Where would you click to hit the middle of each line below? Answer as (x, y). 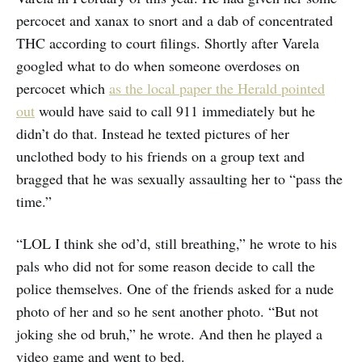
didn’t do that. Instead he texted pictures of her (153, 134)
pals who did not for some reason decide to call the (166, 266)
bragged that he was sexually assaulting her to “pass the (179, 179)
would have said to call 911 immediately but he (175, 111)
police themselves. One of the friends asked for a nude (175, 289)
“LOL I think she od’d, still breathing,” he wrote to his (177, 244)
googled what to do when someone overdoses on (158, 66)
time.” (34, 202)
